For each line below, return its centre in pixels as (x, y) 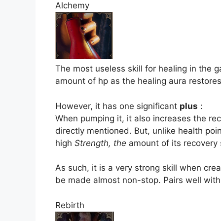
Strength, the (100, 143)
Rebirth (70, 205)
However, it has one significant (117, 106)
